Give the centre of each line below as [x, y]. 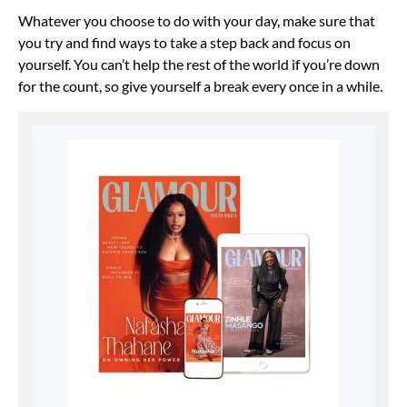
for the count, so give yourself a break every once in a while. [200, 85]
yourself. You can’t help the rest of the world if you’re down [199, 64]
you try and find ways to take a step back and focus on [184, 42]
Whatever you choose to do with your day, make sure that [197, 20]
